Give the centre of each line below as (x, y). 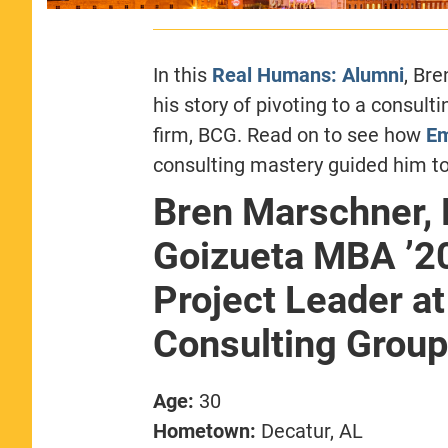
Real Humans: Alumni (307, 74)
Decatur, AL (311, 430)
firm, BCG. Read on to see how (289, 134)
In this (182, 74)
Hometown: (206, 430)
